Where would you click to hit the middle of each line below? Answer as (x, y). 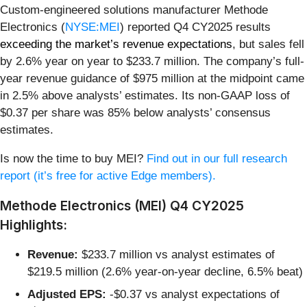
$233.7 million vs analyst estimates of (176, 254)
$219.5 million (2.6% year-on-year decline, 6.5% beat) (165, 271)
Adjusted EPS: (67, 295)
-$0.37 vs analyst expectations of (193, 295)
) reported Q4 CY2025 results (195, 27)
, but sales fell (268, 44)
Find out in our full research (217, 158)
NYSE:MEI (93, 27)
